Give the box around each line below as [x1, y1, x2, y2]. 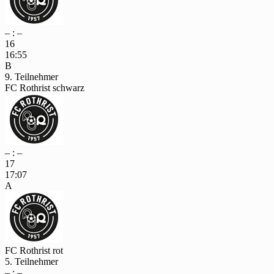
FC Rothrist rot [5, 245, 63, 256]
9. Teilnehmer [5, 72, 58, 83]
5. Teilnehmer [5, 256, 58, 267]
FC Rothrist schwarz [5, 83, 84, 94]
